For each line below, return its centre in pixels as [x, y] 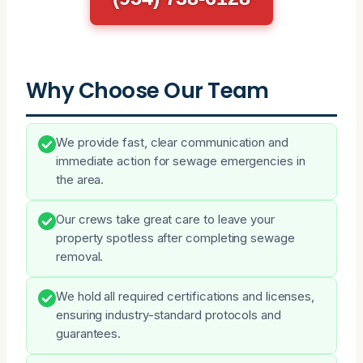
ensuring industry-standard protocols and [169, 315]
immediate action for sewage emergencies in [181, 161]
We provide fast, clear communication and [172, 142]
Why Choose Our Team [147, 90]
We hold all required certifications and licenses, [186, 296]
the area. [80, 179]
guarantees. [89, 333]
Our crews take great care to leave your [165, 219]
